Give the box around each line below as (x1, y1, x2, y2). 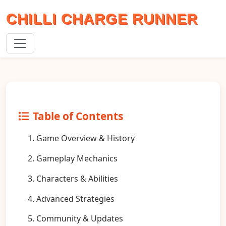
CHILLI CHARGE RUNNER (6, 11, 198, 27)
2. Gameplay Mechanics (28, 152, 118, 164)
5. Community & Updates (28, 213, 123, 224)
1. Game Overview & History (28, 133, 135, 144)
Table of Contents (33, 109, 123, 123)
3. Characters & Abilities (28, 173, 118, 184)
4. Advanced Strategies (28, 193, 115, 204)
